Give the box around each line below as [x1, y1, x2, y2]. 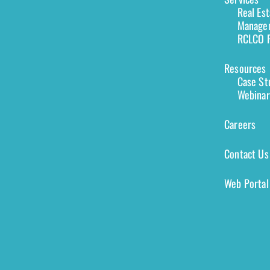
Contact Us [224, 146, 269, 162]
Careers [224, 116, 256, 133]
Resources [224, 60, 266, 77]
